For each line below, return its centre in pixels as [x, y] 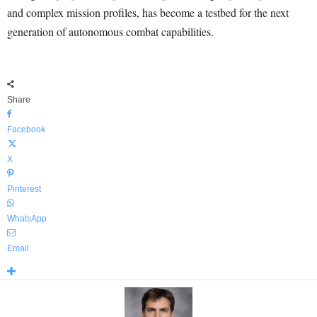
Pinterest [24, 189]
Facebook [26, 129]
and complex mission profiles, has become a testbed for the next [148, 12]
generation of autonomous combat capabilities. [110, 31]
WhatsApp [27, 218]
